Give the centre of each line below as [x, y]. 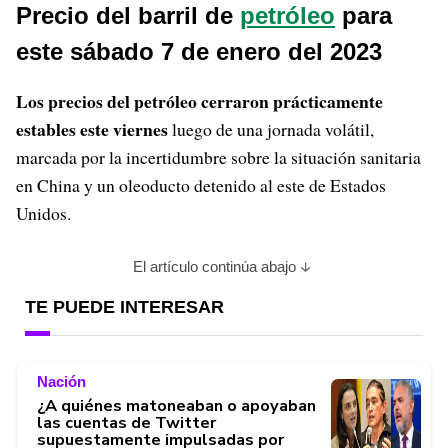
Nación [61, 381]
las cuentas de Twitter [126, 423]
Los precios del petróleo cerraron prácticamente [199, 101]
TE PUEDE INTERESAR [124, 307]
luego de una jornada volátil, [271, 129]
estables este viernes [92, 129]
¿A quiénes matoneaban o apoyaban [176, 406]
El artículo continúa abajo [214, 266]
